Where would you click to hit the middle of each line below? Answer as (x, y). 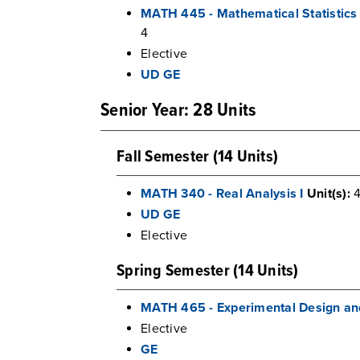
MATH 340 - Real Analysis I (222, 194)
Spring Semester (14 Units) (208, 271)
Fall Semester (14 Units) (197, 157)
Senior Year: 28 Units (178, 111)
